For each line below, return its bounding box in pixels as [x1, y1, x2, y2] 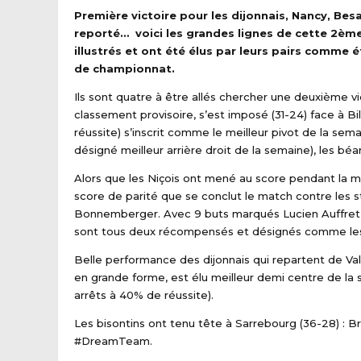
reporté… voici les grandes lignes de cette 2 [74, 26, 338, 39]
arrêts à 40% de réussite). [74, 288, 214, 301]
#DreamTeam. [74, 334, 152, 347]
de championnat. [74, 61, 178, 75]
